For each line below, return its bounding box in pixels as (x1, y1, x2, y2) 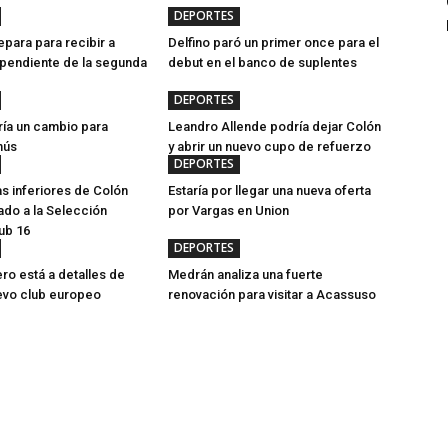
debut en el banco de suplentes (168, 55, 357, 70)
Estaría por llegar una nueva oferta (168, 183, 371, 198)
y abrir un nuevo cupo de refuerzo (168, 139, 371, 154)
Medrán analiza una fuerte (168, 267, 323, 282)
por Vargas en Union (168, 203, 289, 218)
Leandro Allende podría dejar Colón (168, 119, 381, 134)
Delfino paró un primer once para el (168, 35, 379, 50)
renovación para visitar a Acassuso (168, 287, 376, 302)
